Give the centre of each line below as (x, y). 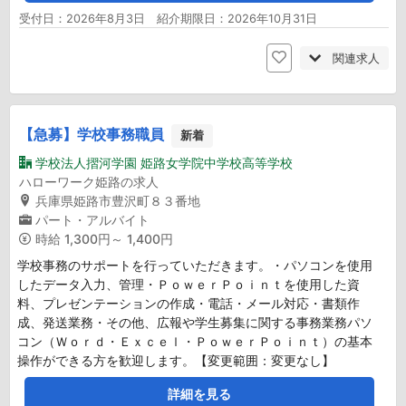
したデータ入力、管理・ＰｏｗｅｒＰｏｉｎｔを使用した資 (188, 285)
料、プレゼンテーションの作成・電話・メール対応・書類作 (188, 304)
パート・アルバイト (92, 220)
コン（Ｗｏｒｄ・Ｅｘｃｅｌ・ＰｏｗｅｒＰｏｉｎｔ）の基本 (195, 342)
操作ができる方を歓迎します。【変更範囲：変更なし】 (176, 361)
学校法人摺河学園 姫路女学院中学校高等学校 (164, 163)
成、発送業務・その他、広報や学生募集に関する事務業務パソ (195, 323)
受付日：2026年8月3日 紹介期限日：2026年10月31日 (168, 18)
